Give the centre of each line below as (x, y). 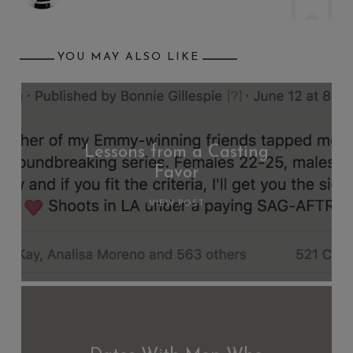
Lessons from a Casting (176, 153)
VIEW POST (176, 204)
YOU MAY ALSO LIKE (128, 57)
